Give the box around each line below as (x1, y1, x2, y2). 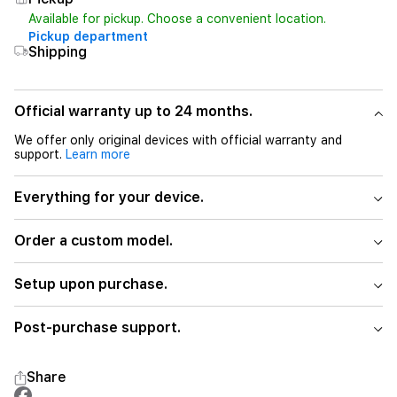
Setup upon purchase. (14, 276, 167, 292)
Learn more (66, 147, 130, 161)
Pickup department (28, 29, 148, 43)
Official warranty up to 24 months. (14, 103, 253, 120)
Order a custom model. (14, 232, 173, 249)
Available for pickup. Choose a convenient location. (28, 12, 326, 26)
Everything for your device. (14, 189, 204, 206)
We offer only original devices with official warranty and (14, 133, 342, 147)
